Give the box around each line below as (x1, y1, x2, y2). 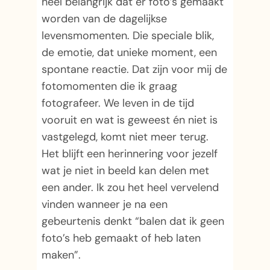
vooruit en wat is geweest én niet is (42, 113, 218, 128)
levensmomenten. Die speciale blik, (42, 28, 215, 43)
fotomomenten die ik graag (42, 79, 178, 94)
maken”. (42, 248, 81, 263)
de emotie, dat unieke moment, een (42, 45, 218, 60)
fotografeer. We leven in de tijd (42, 96, 195, 111)
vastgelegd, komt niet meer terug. (42, 130, 209, 145)
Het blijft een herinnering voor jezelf (42, 146, 218, 162)
